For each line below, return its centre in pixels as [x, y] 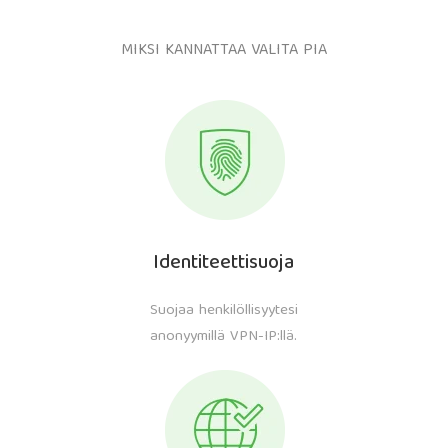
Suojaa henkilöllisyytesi [223, 311]
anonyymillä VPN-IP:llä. [224, 337]
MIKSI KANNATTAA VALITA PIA [224, 51]
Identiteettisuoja [224, 263]
